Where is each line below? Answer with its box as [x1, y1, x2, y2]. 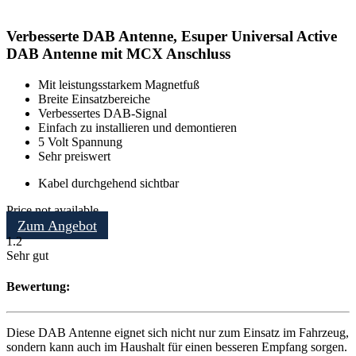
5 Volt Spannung [38, 135, 122, 149]
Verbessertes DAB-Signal [38, 106, 167, 121]
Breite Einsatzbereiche [38, 92, 150, 106]
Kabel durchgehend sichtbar [38, 176, 179, 191]
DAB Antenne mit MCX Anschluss [6, 45, 230, 63]
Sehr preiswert [38, 149, 110, 164]
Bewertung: [6, 280, 70, 294]
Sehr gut [6, 249, 48, 263]
